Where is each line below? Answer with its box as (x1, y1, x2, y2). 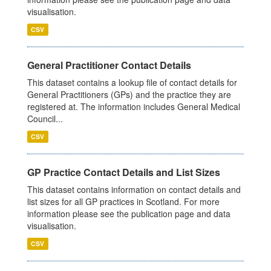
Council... (27, 113, 63, 125)
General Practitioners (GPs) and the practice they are (27, 88, 231, 100)
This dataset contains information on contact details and (27, 183, 241, 195)
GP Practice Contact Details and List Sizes (27, 165, 220, 179)
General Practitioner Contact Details (27, 58, 191, 72)
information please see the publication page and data (27, 207, 230, 220)
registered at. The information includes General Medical (27, 100, 240, 113)
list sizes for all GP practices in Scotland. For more (27, 195, 220, 207)
